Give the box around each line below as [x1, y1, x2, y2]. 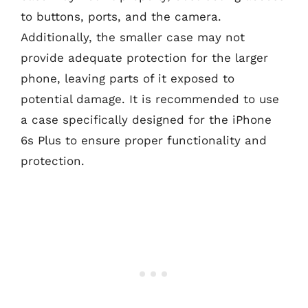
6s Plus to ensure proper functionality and [21, 133, 267, 147]
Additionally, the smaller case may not [21, 30, 245, 44]
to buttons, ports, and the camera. [21, 10, 221, 23]
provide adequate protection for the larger [21, 51, 268, 65]
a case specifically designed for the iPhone [21, 113, 272, 126]
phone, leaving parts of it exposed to [21, 71, 234, 85]
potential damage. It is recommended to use [21, 92, 279, 106]
